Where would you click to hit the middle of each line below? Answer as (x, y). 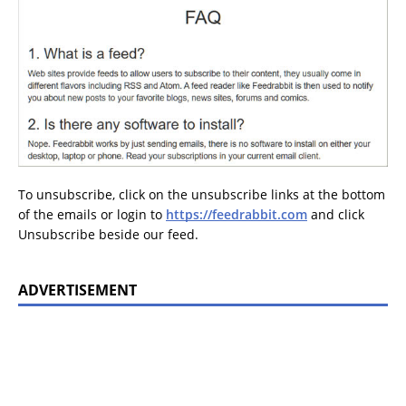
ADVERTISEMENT (77, 290)
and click (336, 214)
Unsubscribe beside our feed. (108, 234)
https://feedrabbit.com (237, 214)
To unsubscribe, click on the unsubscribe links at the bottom (202, 194)
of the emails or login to (92, 214)
